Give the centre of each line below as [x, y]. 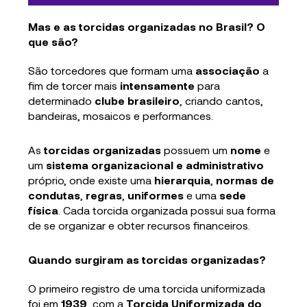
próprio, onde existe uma [91, 180]
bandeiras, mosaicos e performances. [121, 116]
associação [228, 71]
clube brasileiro [137, 101]
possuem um [196, 150]
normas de [245, 180]
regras [104, 195]
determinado [62, 101]
